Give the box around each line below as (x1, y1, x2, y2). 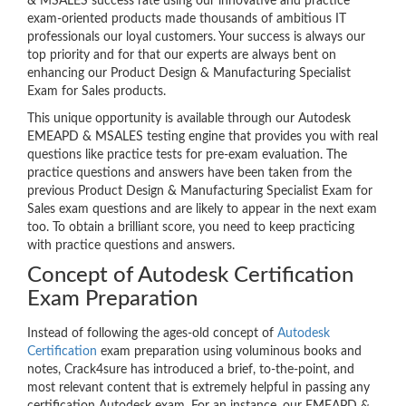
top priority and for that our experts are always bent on (27, 49, 336, 63)
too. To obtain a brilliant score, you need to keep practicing (27, 221, 354, 235)
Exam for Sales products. (27, 85, 166, 99)
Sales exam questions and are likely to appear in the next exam (27, 203, 377, 217)
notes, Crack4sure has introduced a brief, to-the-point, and (27, 363, 354, 377)
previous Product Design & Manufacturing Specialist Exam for (27, 185, 372, 198)
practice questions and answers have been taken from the (27, 167, 352, 180)
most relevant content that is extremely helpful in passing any (27, 382, 370, 395)
